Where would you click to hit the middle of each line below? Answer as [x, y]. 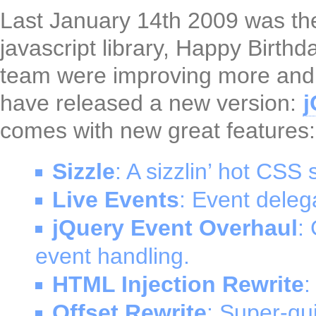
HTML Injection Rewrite [178, 285]
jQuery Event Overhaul [175, 228]
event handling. [113, 256]
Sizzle [84, 172]
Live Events [116, 200]
